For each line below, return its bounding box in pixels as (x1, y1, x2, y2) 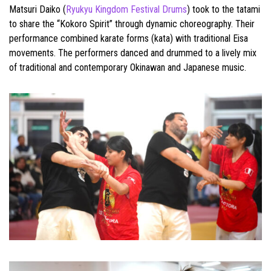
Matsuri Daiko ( (9, 4, 66, 16)
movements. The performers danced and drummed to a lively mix (9, 47, 256, 59)
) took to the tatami (187, 4, 260, 16)
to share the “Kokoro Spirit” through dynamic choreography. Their (9, 18, 255, 30)
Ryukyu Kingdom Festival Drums (66, 4, 187, 16)
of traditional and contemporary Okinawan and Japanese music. (9, 62, 246, 74)
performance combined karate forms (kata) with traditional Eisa (9, 33, 248, 45)
